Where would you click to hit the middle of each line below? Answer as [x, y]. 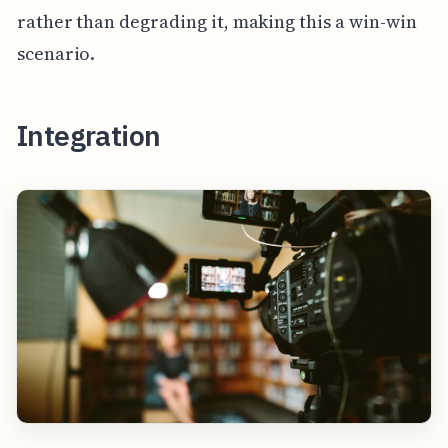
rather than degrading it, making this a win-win [216, 22]
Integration [88, 136]
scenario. [56, 54]
